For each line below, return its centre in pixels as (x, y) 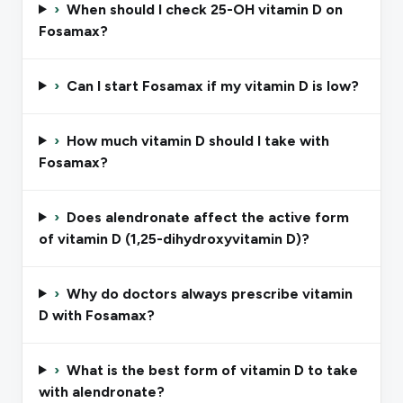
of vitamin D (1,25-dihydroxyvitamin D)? (174, 238)
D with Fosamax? (97, 315)
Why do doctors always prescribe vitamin (209, 293)
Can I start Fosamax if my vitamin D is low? (212, 85)
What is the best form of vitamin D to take (212, 370)
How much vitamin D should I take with (197, 140)
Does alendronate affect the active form (207, 217)
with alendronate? (102, 391)
